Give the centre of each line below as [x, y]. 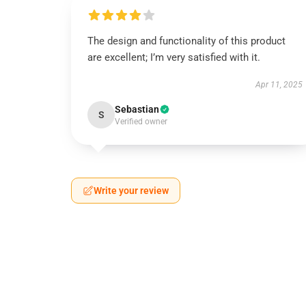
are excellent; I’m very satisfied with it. [174, 57]
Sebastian [137, 109]
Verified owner [141, 122]
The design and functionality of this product [186, 41]
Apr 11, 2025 [279, 85]
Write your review [131, 191]
